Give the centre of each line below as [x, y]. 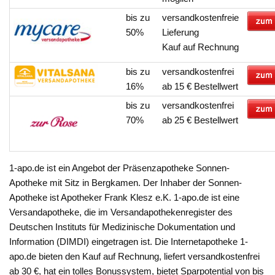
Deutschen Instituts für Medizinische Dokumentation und [122, 227]
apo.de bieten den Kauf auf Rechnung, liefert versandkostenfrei [135, 257]
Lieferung [181, 33]
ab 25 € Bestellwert [200, 120]
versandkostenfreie [201, 18]
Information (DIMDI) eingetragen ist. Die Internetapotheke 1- [129, 242]
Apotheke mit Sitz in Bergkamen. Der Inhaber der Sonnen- [126, 183]
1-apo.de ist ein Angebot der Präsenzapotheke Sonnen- [120, 168]
